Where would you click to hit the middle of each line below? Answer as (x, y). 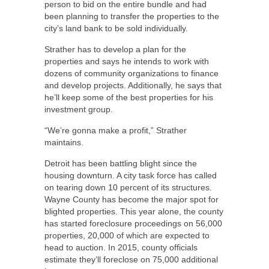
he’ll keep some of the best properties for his (129, 97)
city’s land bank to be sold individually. (116, 28)
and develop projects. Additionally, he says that (133, 85)
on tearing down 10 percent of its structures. (128, 187)
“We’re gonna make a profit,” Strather (116, 130)
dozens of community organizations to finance (131, 73)
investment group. (79, 109)
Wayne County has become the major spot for (131, 199)
